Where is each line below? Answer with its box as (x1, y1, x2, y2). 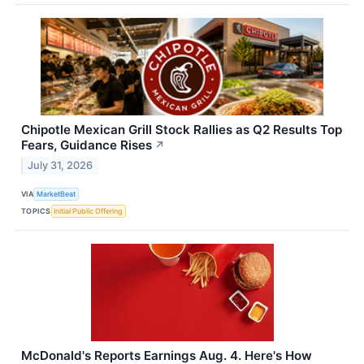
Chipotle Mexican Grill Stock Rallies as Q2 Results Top (21, 121, 342, 137)
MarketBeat (37, 188, 76, 198)
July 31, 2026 (28, 159, 93, 172)
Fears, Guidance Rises (21, 136, 152, 153)
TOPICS (21, 206, 51, 215)
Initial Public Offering (54, 206, 123, 215)
